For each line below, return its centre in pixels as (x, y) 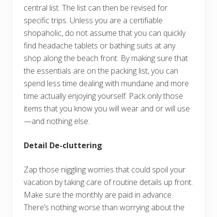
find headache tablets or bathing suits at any (100, 46)
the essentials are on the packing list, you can (101, 71)
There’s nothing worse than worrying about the (104, 208)
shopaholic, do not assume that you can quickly (105, 33)
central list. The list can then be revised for (96, 8)
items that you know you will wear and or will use (107, 109)
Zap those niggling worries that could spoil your (105, 170)
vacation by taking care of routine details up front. (108, 182)
